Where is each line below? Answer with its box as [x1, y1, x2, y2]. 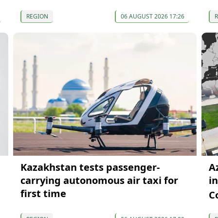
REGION [26, 12, 48, 21]
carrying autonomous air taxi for [20, 173, 178, 187]
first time [20, 186, 66, 200]
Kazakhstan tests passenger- [20, 160, 160, 174]
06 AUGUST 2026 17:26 [120, 12, 184, 21]
